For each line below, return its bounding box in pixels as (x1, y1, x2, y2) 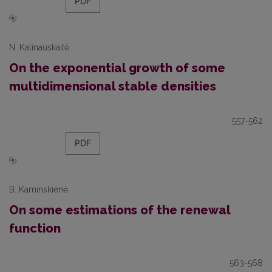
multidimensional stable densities (9, 79, 216, 93)
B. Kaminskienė (9, 185, 68, 194)
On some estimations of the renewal (9, 203, 230, 217)
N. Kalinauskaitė (9, 42, 69, 52)
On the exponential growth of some (9, 61, 225, 75)
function (9, 221, 61, 236)
